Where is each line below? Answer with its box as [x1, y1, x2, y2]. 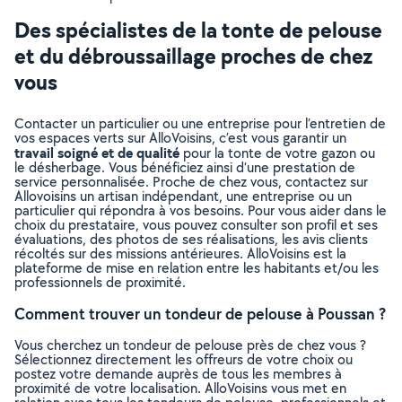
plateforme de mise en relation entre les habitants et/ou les [14, 258, 379, 277]
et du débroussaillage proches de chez [14, 41, 373, 70]
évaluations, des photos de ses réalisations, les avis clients [14, 230, 368, 249]
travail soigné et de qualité [14, 143, 179, 162]
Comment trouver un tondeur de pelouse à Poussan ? [14, 303, 386, 324]
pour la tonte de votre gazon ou [179, 144, 375, 162]
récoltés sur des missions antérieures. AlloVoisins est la [14, 244, 346, 263]
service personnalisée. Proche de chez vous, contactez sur [14, 172, 368, 191]
